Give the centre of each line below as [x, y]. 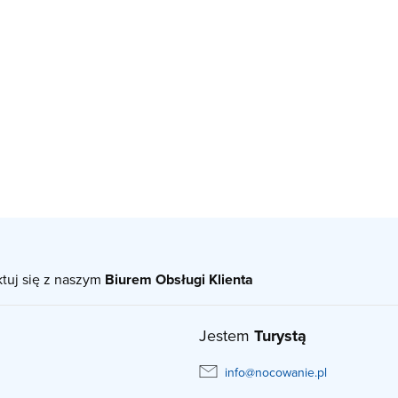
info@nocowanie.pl [276, 373]
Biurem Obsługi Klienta [179, 279]
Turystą [280, 335]
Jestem [227, 335]
